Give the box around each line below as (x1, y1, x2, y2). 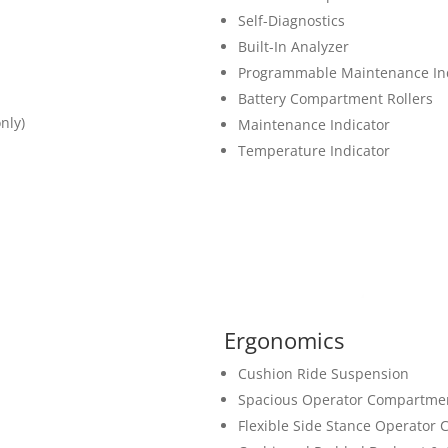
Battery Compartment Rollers (238, 89, 433, 109)
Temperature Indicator (238, 141, 390, 161)
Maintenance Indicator (238, 115, 390, 135)
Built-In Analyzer (238, 37, 349, 57)
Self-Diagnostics (238, 11, 345, 31)
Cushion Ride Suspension (238, 364, 409, 384)
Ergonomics (224, 325, 350, 356)
